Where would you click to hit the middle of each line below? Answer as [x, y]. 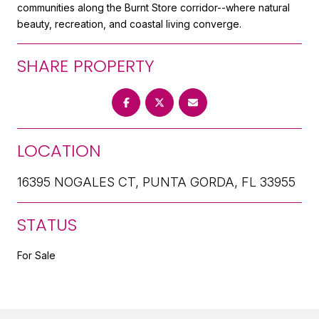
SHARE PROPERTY [86, 66]
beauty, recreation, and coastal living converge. [129, 23]
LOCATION [59, 150]
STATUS [47, 224]
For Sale [36, 255]
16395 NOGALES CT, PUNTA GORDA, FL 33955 [156, 182]
